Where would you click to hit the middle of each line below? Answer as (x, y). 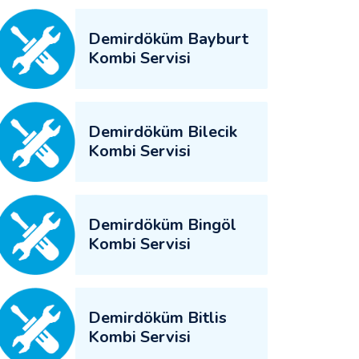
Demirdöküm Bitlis (157, 318)
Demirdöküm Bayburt (168, 39)
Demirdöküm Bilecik (163, 132)
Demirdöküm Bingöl (162, 225)
